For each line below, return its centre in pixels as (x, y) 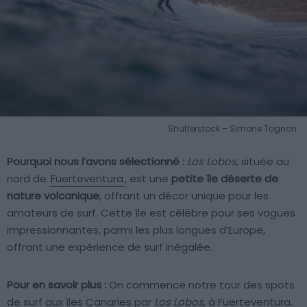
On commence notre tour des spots (200, 285)
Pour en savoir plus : (57, 285)
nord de (28, 179)
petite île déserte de (225, 179)
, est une (148, 179)
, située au (263, 162)
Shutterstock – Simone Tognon (232, 129)
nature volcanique (53, 196)
